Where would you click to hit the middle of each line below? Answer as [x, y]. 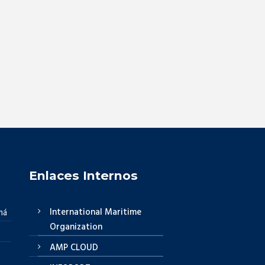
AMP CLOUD [74, 248]
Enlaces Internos [83, 176]
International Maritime [95, 212]
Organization [76, 227]
